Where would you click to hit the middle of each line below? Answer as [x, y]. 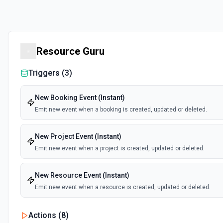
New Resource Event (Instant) [82, 175]
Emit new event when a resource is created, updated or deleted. [123, 187]
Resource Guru [70, 51]
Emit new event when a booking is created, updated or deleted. [121, 110]
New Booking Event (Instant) [80, 98]
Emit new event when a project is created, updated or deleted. [120, 148]
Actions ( [45, 215]
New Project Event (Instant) [78, 136]
